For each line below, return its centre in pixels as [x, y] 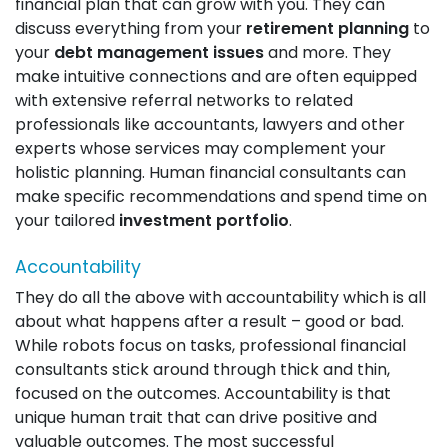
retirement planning [327, 28]
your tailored [67, 220]
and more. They [327, 52]
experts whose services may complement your [200, 148]
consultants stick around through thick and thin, [202, 369]
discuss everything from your [130, 28]
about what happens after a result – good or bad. [209, 321]
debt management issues [159, 52]
